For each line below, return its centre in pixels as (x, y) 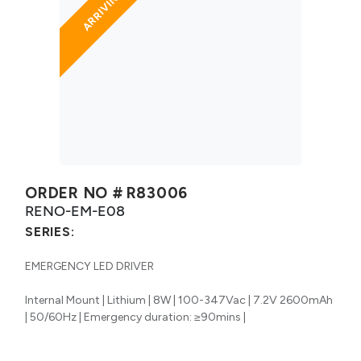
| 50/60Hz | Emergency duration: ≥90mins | (135, 317)
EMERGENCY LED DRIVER (89, 266)
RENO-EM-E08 (75, 210)
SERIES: (50, 231)
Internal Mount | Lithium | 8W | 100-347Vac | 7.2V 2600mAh (179, 300)
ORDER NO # (74, 193)
